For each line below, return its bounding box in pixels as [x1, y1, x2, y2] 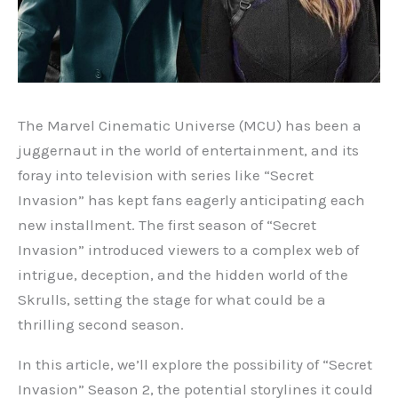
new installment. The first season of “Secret [18, 215, 316, 234]
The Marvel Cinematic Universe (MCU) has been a [18, 115, 362, 134]
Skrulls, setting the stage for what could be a [18, 290, 326, 308]
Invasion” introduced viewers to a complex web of [18, 240, 359, 259]
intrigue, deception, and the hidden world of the [18, 265, 348, 283]
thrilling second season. [18, 314, 184, 333]
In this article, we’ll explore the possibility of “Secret [18, 354, 372, 373]
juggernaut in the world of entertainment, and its [18, 140, 359, 159]
